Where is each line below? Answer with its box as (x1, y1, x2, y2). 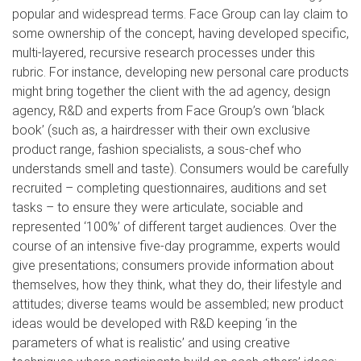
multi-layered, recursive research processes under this (12, 45, 315, 60)
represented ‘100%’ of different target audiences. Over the (12, 219, 337, 234)
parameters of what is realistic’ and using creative (12, 335, 290, 351)
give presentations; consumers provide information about (12, 258, 334, 273)
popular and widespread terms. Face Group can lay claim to (12, 6, 348, 22)
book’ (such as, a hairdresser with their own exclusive (12, 122, 310, 138)
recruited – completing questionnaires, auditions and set (12, 180, 326, 196)
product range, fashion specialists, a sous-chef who (12, 142, 301, 157)
